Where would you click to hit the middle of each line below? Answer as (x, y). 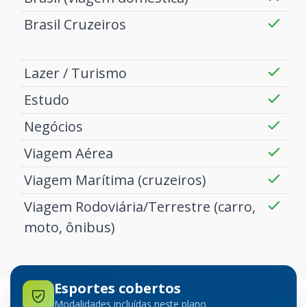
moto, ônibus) (69, 228)
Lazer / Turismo (75, 73)
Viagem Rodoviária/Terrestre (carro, (139, 207)
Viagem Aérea (68, 153)
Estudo (46, 100)
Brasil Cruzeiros (75, 25)
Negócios (53, 127)
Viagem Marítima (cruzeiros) (115, 180)
